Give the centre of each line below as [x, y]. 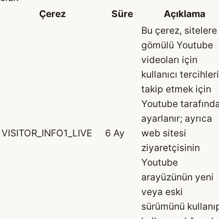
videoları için [169, 60]
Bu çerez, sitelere [179, 31]
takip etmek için [176, 89]
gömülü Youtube [177, 45]
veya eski [162, 192]
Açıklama [185, 14]
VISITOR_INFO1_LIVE [47, 133]
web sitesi [164, 133]
